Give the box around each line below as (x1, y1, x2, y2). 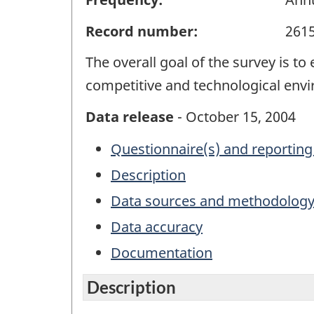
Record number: (86, 21, 198, 41)
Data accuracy (111, 217, 203, 237)
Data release (86, 107, 174, 126)
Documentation (111, 243, 212, 263)
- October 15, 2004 (174, 107, 296, 126)
